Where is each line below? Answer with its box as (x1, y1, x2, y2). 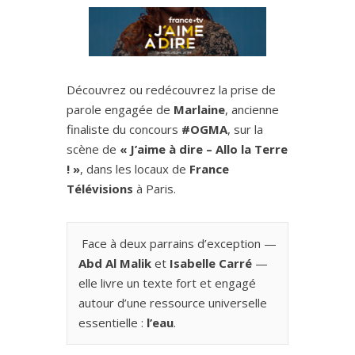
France (189, 161, 229, 177)
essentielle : (78, 315, 147, 331)
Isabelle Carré (170, 255, 252, 272)
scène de (67, 141, 120, 158)
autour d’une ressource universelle (78, 295, 267, 311)
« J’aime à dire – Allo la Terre (120, 141, 288, 158)
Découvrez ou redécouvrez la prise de (67, 82, 276, 98)
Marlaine (174, 101, 225, 118)
